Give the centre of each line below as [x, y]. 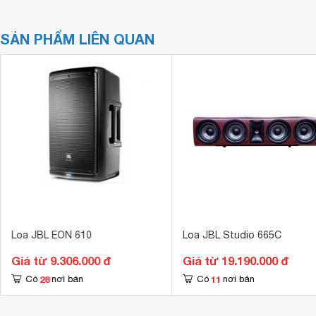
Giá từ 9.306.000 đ [61, 261]
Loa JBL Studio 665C [232, 235]
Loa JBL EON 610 [51, 235]
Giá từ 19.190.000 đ [235, 261]
